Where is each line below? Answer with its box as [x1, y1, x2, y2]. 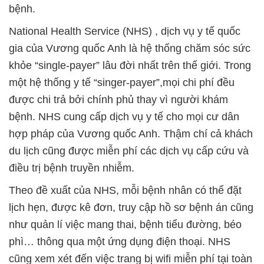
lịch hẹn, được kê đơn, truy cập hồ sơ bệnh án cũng [9, 202, 253, 213]
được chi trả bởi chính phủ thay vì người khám [9, 94, 228, 105]
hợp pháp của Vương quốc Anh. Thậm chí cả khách [9, 128, 253, 140]
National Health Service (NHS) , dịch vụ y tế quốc [9, 25, 240, 37]
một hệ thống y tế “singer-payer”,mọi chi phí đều [9, 77, 235, 88]
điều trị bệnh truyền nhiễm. [9, 162, 134, 174]
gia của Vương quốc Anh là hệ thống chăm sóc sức [9, 42, 250, 54]
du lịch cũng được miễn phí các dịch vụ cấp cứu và [9, 145, 249, 157]
